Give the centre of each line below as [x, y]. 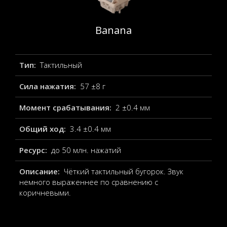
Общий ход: [44, 129]
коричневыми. [45, 193]
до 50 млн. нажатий [86, 150]
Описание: [41, 171]
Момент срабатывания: [66, 107]
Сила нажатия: [49, 86]
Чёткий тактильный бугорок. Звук [123, 171]
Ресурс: [34, 150]
